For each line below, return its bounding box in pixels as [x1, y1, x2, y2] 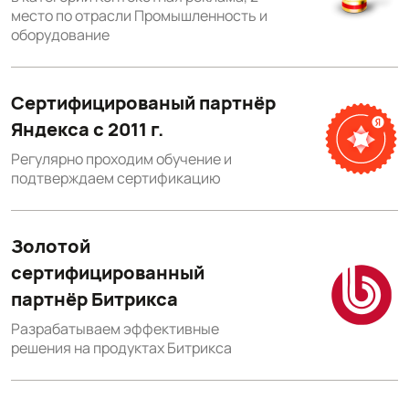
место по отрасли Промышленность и [11, 5, 267, 26]
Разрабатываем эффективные [11, 318, 219, 339]
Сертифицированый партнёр [11, 89, 276, 115]
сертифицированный [11, 259, 204, 285]
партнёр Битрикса [11, 286, 178, 311]
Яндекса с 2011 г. [11, 116, 163, 142]
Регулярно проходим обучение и [11, 148, 232, 169]
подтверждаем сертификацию [11, 167, 221, 188]
